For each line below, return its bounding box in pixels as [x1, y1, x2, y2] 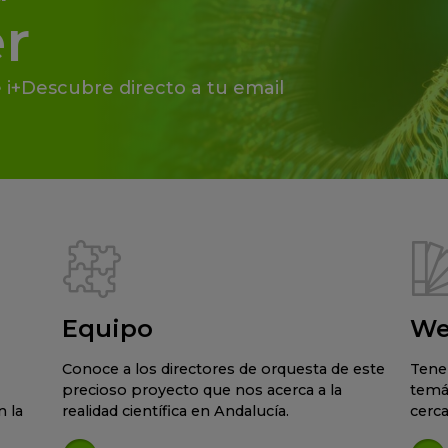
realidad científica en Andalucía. [61, 401, 289, 420]
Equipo [61, 313, 153, 343]
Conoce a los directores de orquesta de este [61, 359, 385, 378]
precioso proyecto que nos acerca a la [61, 380, 342, 399]
